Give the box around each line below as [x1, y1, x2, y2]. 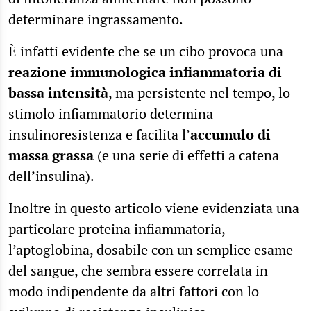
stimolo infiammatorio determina [8, 103, 213, 123]
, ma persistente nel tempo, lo [108, 83, 290, 102]
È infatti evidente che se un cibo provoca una [8, 41, 283, 60]
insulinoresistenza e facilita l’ [8, 124, 190, 144]
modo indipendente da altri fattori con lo [8, 281, 259, 301]
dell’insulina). [8, 166, 94, 185]
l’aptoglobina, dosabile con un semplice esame [8, 239, 293, 259]
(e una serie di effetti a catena [94, 145, 279, 165]
